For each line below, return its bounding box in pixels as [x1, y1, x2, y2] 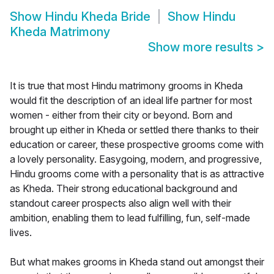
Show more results [148, 40, 256, 55]
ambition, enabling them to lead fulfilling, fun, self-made [10, 212, 250, 224]
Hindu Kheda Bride [45, 9, 150, 24]
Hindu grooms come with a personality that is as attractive [10, 168, 264, 180]
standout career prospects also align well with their [10, 197, 231, 210]
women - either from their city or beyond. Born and [10, 109, 232, 122]
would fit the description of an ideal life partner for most [10, 94, 252, 107]
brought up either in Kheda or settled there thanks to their [10, 124, 259, 136]
